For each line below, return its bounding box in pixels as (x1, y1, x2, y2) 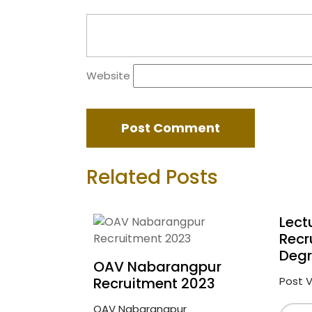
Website (86, 68, 130, 83)
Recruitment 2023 (93, 274, 215, 293)
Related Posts (86, 164, 218, 191)
